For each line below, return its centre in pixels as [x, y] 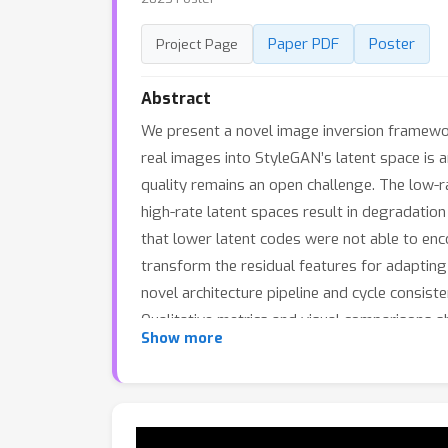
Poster [392, 44]
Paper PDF [303, 44]
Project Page [197, 44]
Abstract [176, 98]
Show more [182, 338]
